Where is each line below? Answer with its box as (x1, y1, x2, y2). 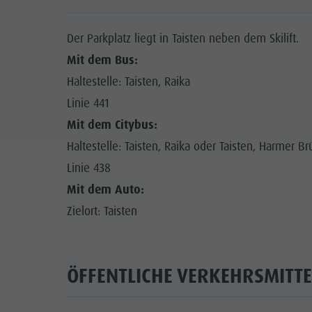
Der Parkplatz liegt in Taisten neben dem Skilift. (66, 31, 299, 47)
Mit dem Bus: (66, 52, 138, 68)
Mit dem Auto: (66, 182, 144, 198)
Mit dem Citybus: (66, 117, 157, 133)
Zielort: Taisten (66, 203, 137, 219)
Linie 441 (66, 95, 109, 111)
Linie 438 (66, 160, 111, 176)
